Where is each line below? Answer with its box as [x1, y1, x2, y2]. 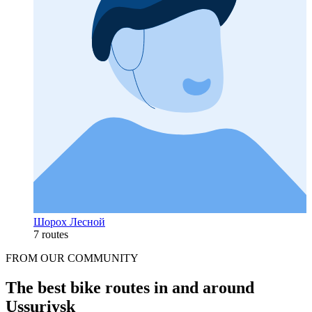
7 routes [33, 228, 68, 240]
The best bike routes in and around [6, 278, 254, 297]
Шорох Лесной [33, 215, 105, 228]
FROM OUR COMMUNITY [6, 251, 139, 264]
